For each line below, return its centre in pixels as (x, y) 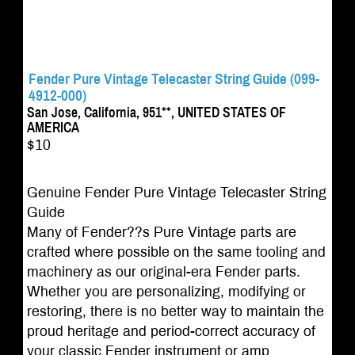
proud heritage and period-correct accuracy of (171, 332)
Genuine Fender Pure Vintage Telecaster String (176, 193)
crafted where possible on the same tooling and (176, 252)
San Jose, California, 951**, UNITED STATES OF (156, 113)
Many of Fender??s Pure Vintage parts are (161, 233)
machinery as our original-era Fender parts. (163, 272)
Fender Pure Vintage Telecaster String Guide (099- (174, 79)
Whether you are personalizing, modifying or (166, 292)
